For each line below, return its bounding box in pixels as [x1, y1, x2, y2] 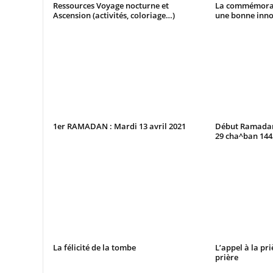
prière [215, 251, 239, 263]
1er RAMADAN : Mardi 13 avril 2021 [52, 121, 186, 132]
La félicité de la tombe [52, 241, 136, 253]
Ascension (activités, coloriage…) [52, 9, 175, 21]
